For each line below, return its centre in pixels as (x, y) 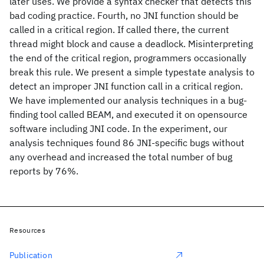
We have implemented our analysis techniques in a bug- (128, 100)
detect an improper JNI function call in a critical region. (126, 86)
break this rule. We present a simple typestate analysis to (132, 72)
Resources (27, 230)
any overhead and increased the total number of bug (121, 157)
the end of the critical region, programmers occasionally (128, 58)
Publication (31, 255)
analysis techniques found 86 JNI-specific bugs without (127, 143)
